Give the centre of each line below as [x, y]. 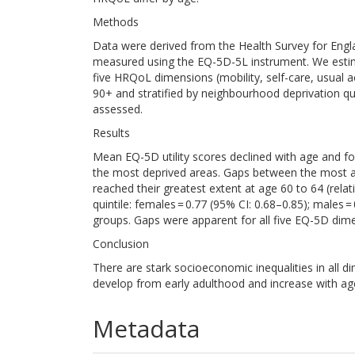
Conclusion [121, 244]
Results [111, 133]
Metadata [146, 328]
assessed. [118, 109]
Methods [116, 22]
